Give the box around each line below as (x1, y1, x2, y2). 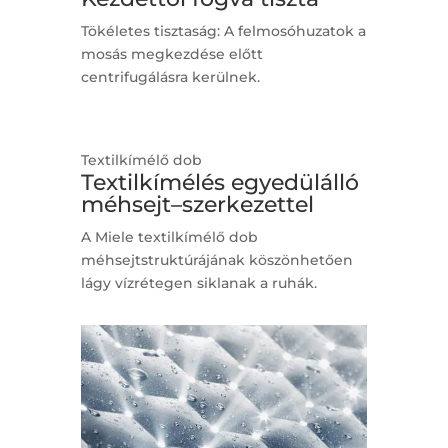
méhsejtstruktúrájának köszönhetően (80, 251, 353, 270)
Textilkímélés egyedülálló (80, 169, 359, 197)
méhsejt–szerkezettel (80, 191, 314, 219)
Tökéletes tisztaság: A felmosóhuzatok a (80, 22, 366, 41)
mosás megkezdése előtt (80, 45, 263, 64)
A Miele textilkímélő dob (80, 228, 258, 247)
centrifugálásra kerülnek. (80, 68, 260, 87)
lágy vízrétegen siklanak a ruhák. (80, 274, 317, 293)
